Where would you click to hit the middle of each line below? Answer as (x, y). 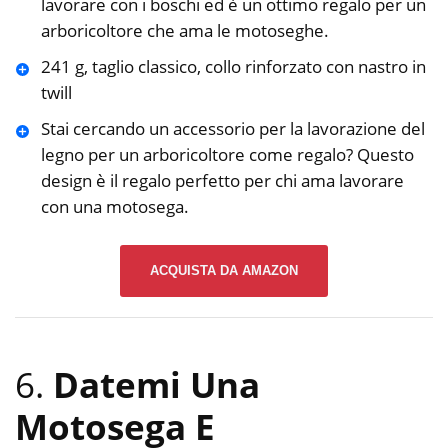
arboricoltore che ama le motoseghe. (184, 30)
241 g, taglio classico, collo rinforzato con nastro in (233, 66)
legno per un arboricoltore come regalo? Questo (227, 154)
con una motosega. (114, 206)
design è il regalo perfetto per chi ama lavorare (222, 180)
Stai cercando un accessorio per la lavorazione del (232, 128)
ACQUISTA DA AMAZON (224, 271)
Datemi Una (156, 384)
